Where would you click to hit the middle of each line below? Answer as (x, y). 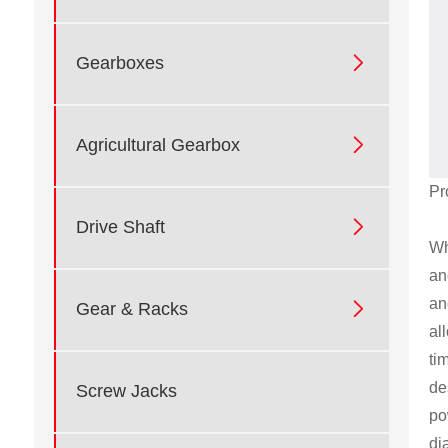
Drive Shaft (120, 227)
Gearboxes (119, 63)
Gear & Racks (131, 309)
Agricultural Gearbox (157, 145)
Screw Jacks (126, 391)
